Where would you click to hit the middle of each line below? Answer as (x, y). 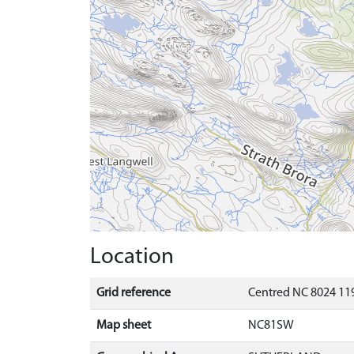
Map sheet (124, 326)
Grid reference (134, 293)
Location (132, 257)
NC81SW (271, 326)
